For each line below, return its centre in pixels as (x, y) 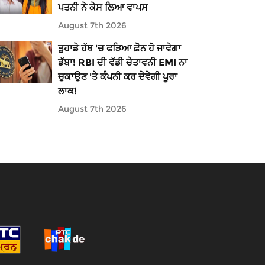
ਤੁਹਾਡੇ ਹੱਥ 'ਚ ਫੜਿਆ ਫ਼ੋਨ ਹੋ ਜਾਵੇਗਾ (119, 48)
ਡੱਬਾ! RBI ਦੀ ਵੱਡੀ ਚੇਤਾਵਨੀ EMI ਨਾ (122, 62)
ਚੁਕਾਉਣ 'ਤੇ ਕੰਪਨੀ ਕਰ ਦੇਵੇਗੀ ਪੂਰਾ (117, 77)
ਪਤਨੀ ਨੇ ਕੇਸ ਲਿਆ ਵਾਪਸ (103, 7)
